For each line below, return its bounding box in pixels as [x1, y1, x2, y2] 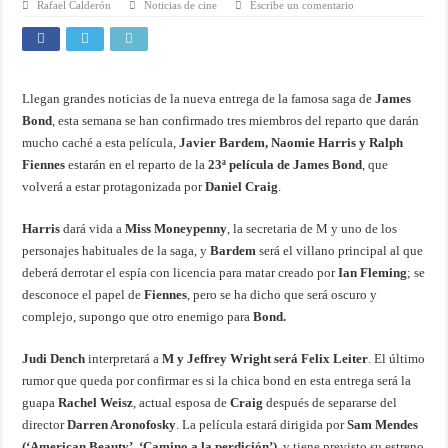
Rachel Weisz [55, 395, 134, 411]
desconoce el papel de [22, 287, 145, 303]
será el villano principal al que [256, 243, 424, 259]
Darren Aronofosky [64, 417, 177, 433]
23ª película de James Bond [208, 157, 363, 173]
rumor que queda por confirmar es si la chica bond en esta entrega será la [22, 373, 412, 389]
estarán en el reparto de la [65, 157, 209, 173]
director [22, 417, 65, 433]
